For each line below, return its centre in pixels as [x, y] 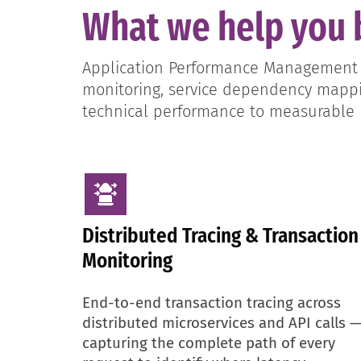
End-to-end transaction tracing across [212, 303]
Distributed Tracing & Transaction [220, 236]
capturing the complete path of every [209, 343]
